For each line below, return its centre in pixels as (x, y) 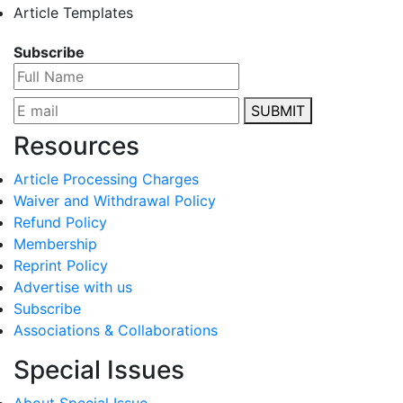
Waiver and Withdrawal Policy (115, 201)
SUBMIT (278, 111)
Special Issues (99, 370)
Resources (76, 146)
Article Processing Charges (106, 179)
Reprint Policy (61, 265)
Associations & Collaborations (116, 330)
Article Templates (73, 13)
